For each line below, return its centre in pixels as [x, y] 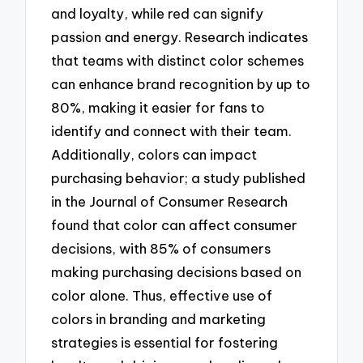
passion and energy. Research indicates [180, 36]
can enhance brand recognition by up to [181, 83]
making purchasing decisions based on [177, 271]
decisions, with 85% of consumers [161, 248]
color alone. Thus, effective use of [162, 295]
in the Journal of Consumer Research [170, 201]
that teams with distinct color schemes [178, 60]
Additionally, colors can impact [154, 154]
